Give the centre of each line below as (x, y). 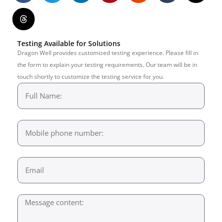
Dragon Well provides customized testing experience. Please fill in (108, 53)
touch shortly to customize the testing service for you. (91, 76)
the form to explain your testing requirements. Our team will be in (107, 64)
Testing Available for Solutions (69, 43)
